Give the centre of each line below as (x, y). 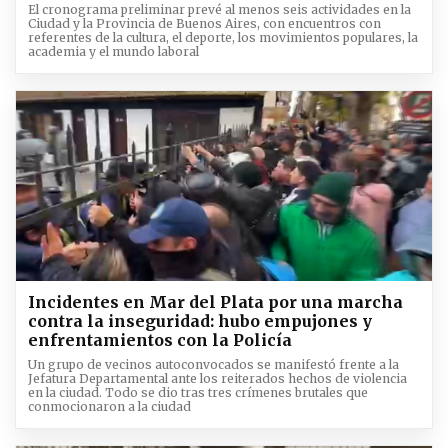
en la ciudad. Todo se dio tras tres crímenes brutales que (198, 392)
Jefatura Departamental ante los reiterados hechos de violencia (217, 378)
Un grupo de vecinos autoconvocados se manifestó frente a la (213, 364)
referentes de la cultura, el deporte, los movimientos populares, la (223, 37)
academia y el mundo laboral (113, 51)
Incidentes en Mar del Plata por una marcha (215, 301)
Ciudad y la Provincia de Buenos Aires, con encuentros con (204, 23)
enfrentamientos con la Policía (160, 339)
